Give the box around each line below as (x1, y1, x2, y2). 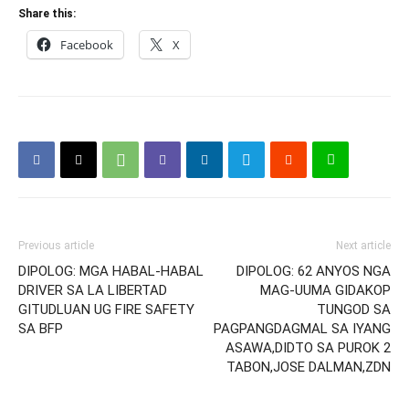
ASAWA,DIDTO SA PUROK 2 (225, 340, 391, 356)
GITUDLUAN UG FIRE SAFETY (18, 301, 194, 318)
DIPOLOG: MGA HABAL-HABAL (18, 263, 204, 279)
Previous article (18, 239, 94, 252)
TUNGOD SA (317, 301, 391, 318)
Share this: (18, 7, 76, 20)
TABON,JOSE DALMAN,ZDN (226, 359, 391, 375)
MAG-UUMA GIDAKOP (260, 282, 391, 299)
